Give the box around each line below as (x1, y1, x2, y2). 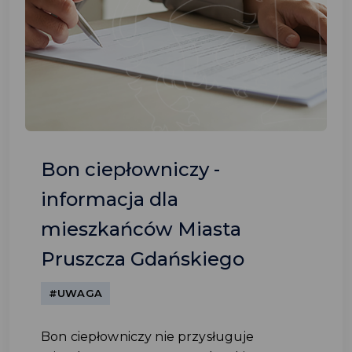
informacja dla (41, 188, 178, 211)
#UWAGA (49, 287, 102, 299)
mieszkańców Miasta (41, 218, 241, 240)
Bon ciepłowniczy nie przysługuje (41, 329, 255, 344)
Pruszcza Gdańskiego (41, 247, 244, 270)
